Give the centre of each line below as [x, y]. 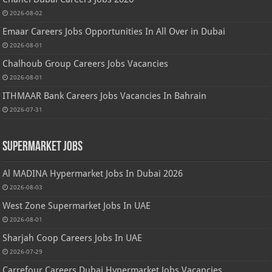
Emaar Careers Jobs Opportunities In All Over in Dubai [114, 31]
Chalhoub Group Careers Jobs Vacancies [86, 63]
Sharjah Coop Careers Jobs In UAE [73, 238]
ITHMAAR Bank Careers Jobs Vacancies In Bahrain [105, 96]
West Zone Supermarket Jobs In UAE [77, 206]
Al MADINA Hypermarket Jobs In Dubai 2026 [93, 173]
